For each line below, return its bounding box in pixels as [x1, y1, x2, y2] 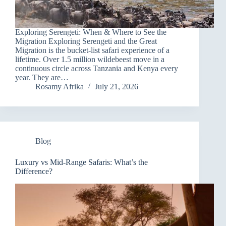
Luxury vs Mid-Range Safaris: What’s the [15, 158, 148, 167]
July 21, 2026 [95, 82, 138, 91]
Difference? [15, 167, 52, 176]
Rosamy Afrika [35, 82, 84, 91]
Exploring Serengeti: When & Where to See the [15, 28, 166, 37]
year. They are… [15, 73, 69, 82]
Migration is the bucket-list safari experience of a [15, 46, 169, 55]
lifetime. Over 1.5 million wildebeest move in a [15, 55, 164, 64]
